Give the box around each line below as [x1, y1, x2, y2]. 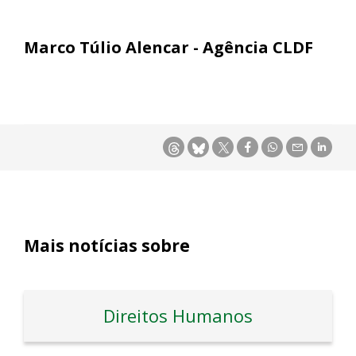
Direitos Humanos [103, 304, 253, 328]
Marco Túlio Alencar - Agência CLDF [24, 37, 313, 59]
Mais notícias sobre [24, 234, 190, 257]
